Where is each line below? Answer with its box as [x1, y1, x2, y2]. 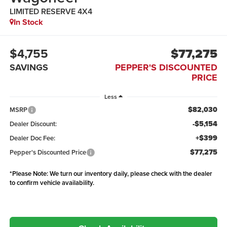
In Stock [13, 16, 43, 28]
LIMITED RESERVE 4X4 [9, 5, 92, 17]
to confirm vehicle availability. [9, 178, 94, 188]
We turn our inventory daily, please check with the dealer [48, 169, 212, 179]
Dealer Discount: [9, 119, 57, 129]
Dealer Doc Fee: [9, 133, 55, 143]
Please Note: [12, 169, 48, 179]
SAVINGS [9, 61, 48, 74]
